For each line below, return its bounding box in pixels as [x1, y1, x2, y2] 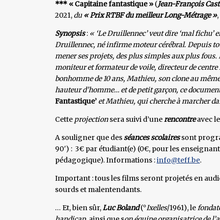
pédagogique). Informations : [55, 155, 157, 165]
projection [74, 114, 108, 124]
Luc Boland [103, 203, 139, 212]
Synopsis [55, 28, 85, 38]
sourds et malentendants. [55, 185, 141, 194]
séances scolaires [124, 133, 181, 142]
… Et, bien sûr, [55, 203, 103, 212]
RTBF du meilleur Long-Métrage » [105, 10, 217, 20]
